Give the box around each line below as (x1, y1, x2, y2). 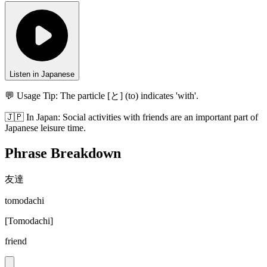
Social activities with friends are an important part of (63, 112, 258, 123)
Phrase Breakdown (5, 145, 121, 162)
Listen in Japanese (10, 70, 74, 79)
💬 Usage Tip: (5, 91, 58, 101)
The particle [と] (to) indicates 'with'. (60, 91, 198, 101)
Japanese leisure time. (5, 123, 86, 133)
